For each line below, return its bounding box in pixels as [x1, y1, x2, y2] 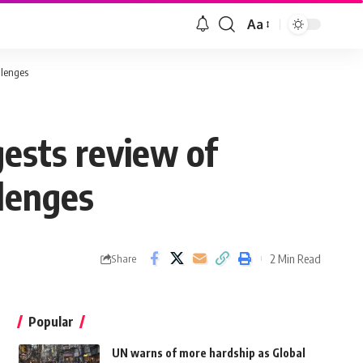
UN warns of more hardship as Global [111, 346, 305, 361]
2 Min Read [270, 250, 321, 266]
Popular [28, 314, 74, 331]
